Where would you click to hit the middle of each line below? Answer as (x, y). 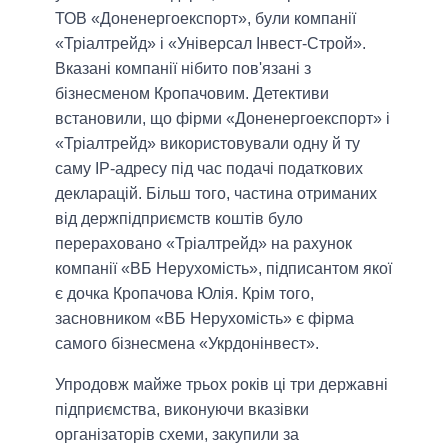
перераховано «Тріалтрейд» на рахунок (203, 244)
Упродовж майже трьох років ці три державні (221, 385)
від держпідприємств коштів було (179, 219)
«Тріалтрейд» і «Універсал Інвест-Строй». (210, 44)
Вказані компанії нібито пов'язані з (183, 69)
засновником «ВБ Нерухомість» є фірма (204, 319)
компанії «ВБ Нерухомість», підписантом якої (223, 269)
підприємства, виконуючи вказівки (182, 410)
